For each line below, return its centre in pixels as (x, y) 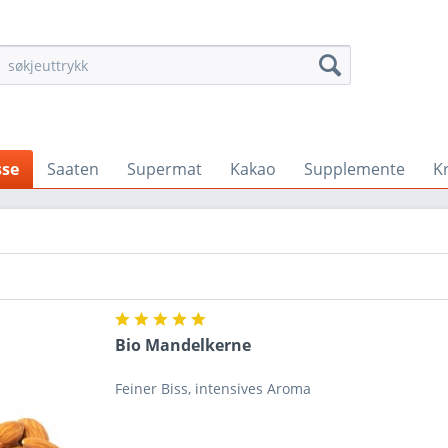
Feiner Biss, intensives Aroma (213, 389)
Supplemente (354, 169)
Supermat (164, 169)
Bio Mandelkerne (183, 345)
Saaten (73, 169)
